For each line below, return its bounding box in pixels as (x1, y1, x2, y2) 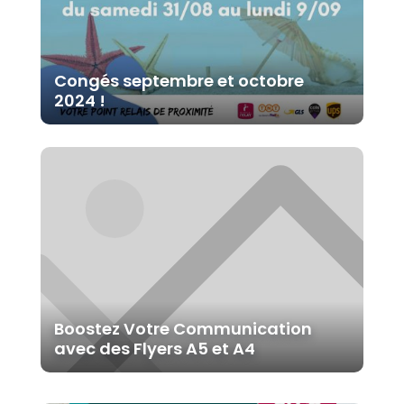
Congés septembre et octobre (53, 69, 304, 92)
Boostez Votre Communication (53, 317, 312, 340)
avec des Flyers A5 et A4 (53, 336, 255, 360)
